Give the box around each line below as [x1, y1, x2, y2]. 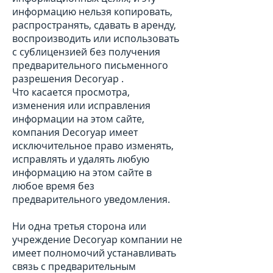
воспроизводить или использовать [12, 32, 179, 45]
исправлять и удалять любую [12, 152, 149, 166]
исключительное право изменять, [12, 139, 174, 152]
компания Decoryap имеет [12, 126, 138, 139]
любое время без [12, 179, 94, 193]
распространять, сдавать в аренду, [12, 18, 176, 32]
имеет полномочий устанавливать [12, 246, 176, 260]
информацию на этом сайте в [12, 166, 152, 179]
